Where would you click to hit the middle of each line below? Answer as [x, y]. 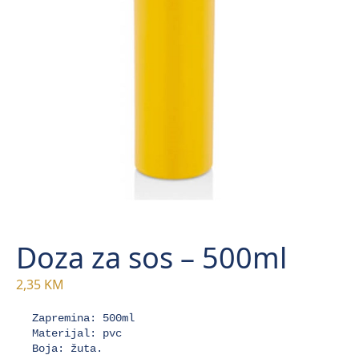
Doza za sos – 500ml [151, 258]
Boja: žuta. [67, 349]
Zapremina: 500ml [83, 319]
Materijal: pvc [77, 334]
